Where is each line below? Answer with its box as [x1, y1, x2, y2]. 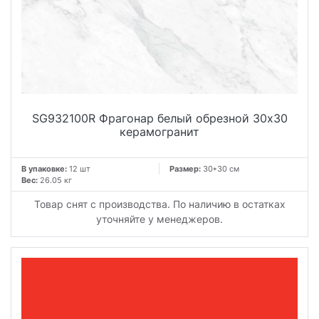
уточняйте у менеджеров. [96, 212, 223, 225]
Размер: [169, 163, 203, 174]
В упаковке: [21, 163, 67, 174]
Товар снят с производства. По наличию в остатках [33, 197, 286, 210]
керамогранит [120, 125, 199, 140]
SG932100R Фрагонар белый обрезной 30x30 [31, 111, 288, 126]
